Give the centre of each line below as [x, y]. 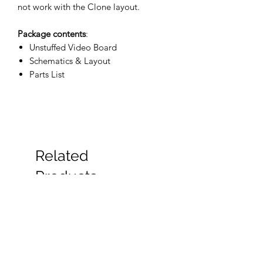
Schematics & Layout [70, 61]
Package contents [52, 34]
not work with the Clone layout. [79, 7]
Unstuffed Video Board [73, 48]
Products [66, 176]
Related [62, 156]
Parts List [47, 75]
